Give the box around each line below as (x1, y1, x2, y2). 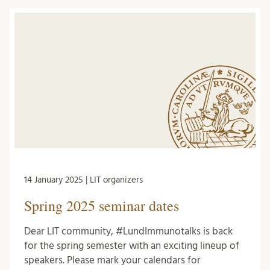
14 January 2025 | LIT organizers (24, 175, 143, 184)
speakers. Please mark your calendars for (24, 254, 201, 265)
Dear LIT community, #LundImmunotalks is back (24, 225, 233, 236)
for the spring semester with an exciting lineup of (24, 240, 239, 251)
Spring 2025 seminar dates (24, 195, 179, 215)
